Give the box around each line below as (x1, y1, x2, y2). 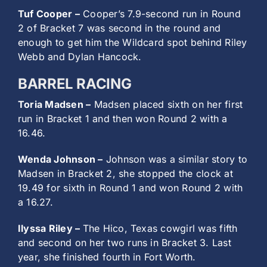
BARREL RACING (18, 75, 132, 93)
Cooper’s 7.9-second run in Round (79, 8, 241, 20)
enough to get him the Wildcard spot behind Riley (18, 36, 247, 49)
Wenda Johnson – (18, 153, 103, 166)
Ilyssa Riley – (18, 222, 83, 235)
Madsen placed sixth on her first (91, 98, 243, 111)
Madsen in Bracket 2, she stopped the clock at (18, 167, 233, 180)
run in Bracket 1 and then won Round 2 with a (18, 113, 228, 125)
